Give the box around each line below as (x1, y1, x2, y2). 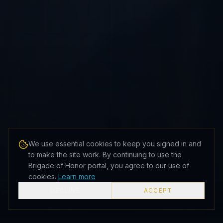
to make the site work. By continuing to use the (28, 150, 182, 159)
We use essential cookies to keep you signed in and (28, 139, 201, 148)
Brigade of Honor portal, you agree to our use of (28, 161, 189, 170)
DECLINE (50, 187, 80, 194)
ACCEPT (143, 187, 173, 194)
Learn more (58, 172, 96, 181)
